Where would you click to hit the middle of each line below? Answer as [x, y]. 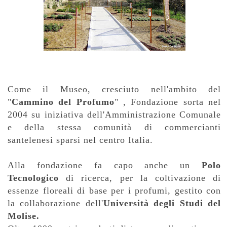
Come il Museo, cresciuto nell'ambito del [114, 89]
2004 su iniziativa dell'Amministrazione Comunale [114, 114]
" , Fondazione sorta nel [168, 102]
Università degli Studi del [162, 203]
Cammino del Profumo [63, 102]
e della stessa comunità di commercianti [114, 127]
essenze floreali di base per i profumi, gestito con [114, 190]
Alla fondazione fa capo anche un [105, 165]
